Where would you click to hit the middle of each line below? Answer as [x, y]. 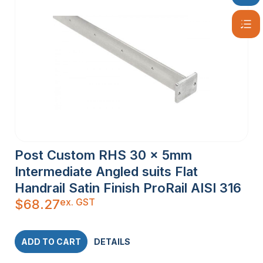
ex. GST [77, 202]
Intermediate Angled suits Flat [106, 171]
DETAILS [112, 241]
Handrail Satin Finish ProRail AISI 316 [128, 188]
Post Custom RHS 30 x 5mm [103, 155]
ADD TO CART [51, 241]
